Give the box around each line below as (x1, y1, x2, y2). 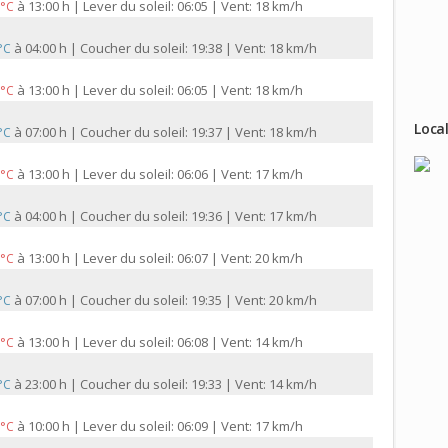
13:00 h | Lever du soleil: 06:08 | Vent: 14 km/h (28, 333, 303, 352)
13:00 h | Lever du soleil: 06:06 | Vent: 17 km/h (28, 165, 303, 184)
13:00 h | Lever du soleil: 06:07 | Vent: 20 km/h (28, 249, 303, 268)
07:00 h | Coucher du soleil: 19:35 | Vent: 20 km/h (25, 291, 317, 310)
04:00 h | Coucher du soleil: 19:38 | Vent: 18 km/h (25, 39, 317, 58)
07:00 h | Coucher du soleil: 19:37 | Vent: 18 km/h (25, 123, 317, 142)
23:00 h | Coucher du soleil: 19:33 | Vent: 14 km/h (25, 375, 317, 394)
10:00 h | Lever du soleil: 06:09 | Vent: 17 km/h (28, 417, 303, 436)
